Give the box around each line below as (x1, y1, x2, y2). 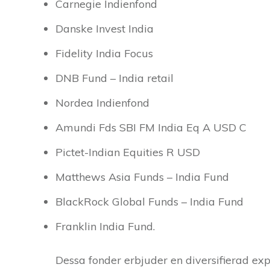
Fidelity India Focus (55, 46, 153, 61)
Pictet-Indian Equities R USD (55, 145, 200, 160)
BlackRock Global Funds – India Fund (55, 195, 243, 209)
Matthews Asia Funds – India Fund (55, 170, 229, 184)
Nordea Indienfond (55, 96, 149, 110)
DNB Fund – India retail (55, 71, 174, 86)
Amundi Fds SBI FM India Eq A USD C (55, 121, 246, 135)
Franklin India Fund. (55, 219, 155, 234)
